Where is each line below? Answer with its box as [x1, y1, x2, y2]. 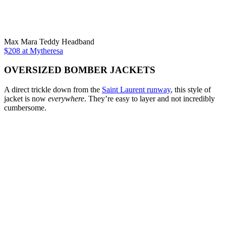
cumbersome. [4, 103, 46, 112]
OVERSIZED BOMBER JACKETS [4, 65, 155, 76]
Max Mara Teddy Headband [4, 37, 94, 46]
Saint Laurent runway [102, 85, 171, 94]
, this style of [171, 85, 211, 94]
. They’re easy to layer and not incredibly [84, 94, 215, 103]
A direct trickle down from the [4, 85, 102, 94]
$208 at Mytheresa [4, 46, 63, 55]
